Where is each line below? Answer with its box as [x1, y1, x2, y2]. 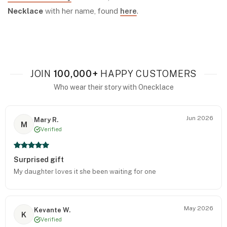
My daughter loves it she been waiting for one [14, 168, 156, 175]
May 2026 [184, 205, 213, 212]
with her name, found [43, 7, 120, 15]
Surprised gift [14, 156, 64, 164]
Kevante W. [34, 206, 70, 214]
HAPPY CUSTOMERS [98, 68, 197, 79]
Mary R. [34, 116, 58, 124]
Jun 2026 [186, 115, 213, 122]
